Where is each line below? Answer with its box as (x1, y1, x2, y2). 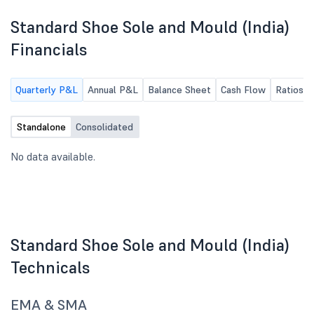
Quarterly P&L (15, 83, 78, 96)
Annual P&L (88, 83, 138, 96)
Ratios (275, 83, 303, 96)
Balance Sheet (148, 83, 211, 96)
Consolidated (76, 121, 133, 133)
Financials (11, 39, 88, 60)
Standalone (17, 121, 66, 133)
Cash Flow (221, 83, 266, 96)
